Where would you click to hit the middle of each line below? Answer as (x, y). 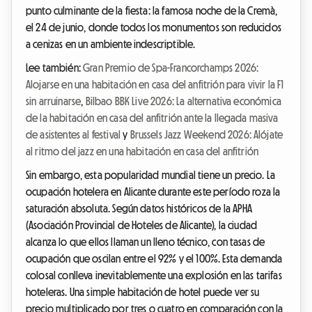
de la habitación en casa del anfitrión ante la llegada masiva (152, 118)
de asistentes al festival (73, 135)
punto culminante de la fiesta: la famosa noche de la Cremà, (152, 11)
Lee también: (55, 68)
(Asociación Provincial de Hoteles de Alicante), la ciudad (142, 225)
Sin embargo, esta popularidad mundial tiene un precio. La (151, 175)
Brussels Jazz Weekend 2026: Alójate (206, 135)
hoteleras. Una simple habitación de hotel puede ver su (143, 292)
